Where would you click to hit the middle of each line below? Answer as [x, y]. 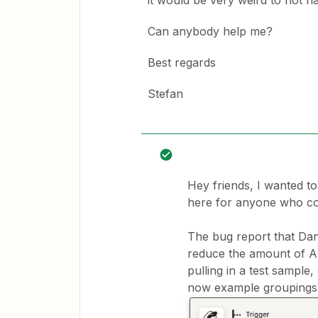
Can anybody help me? [212, 31]
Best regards [182, 62]
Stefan [165, 94]
